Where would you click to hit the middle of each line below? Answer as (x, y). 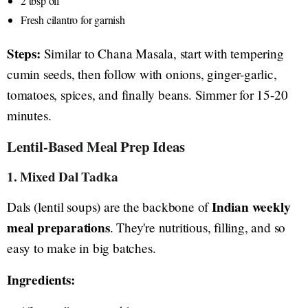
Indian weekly (251, 207)
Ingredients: (41, 279)
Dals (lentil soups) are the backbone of (109, 206)
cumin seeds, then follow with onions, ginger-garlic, (142, 74)
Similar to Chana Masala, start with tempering (162, 53)
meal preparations (58, 227)
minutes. (29, 115)
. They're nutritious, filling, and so (198, 227)
